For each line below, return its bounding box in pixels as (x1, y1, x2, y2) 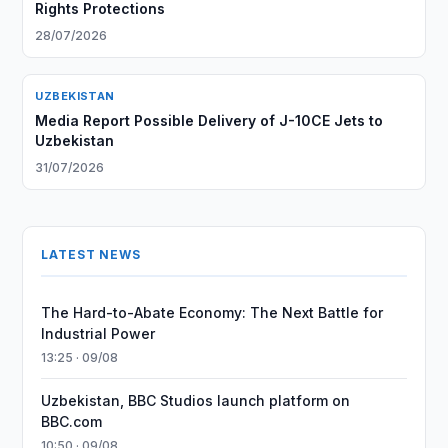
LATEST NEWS (41, 247, 141, 262)
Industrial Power (41, 325, 156, 342)
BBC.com (41, 413, 103, 430)
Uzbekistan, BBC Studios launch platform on (41, 392, 351, 409)
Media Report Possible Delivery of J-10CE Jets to (35, 112, 384, 129)
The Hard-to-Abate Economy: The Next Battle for (41, 304, 384, 321)
